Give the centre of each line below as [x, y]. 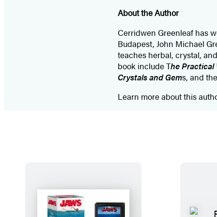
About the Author [148, 12]
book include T [144, 66]
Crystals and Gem [150, 77]
